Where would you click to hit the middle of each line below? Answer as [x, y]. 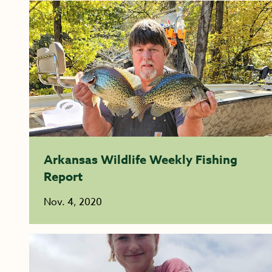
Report [63, 176]
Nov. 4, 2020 [73, 202]
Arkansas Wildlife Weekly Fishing [141, 159]
